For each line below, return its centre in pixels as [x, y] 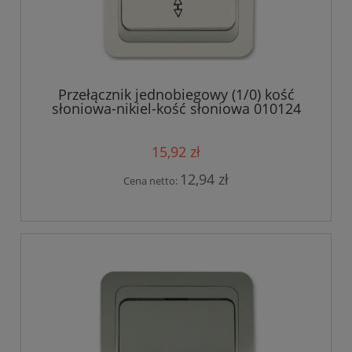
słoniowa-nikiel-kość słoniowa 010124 [176, 109]
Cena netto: [152, 181]
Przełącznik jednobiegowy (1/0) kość [176, 95]
